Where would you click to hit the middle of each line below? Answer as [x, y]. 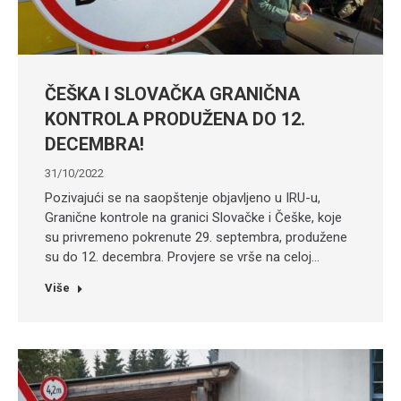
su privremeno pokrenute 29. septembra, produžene [196, 237]
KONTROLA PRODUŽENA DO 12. [175, 119]
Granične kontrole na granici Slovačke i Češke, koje [193, 217]
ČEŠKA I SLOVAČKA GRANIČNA [172, 94]
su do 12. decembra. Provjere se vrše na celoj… [182, 256]
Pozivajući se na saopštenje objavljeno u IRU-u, [183, 197]
